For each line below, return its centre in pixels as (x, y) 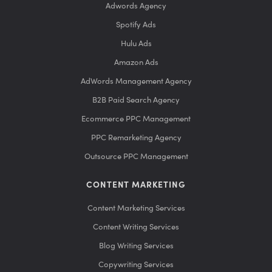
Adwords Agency (136, 6)
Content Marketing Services (136, 208)
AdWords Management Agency (136, 81)
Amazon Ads (136, 63)
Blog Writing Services (136, 246)
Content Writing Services (136, 227)
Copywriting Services (136, 265)
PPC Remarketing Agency (136, 138)
